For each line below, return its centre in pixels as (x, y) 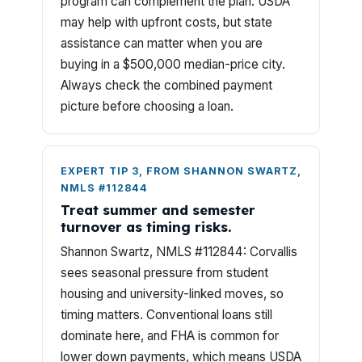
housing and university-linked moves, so (172, 294)
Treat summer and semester (158, 210)
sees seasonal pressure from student (164, 273)
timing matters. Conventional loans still (166, 315)
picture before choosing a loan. (147, 106)
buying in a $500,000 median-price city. (173, 64)
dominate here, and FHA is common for (170, 336)
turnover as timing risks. (146, 227)
